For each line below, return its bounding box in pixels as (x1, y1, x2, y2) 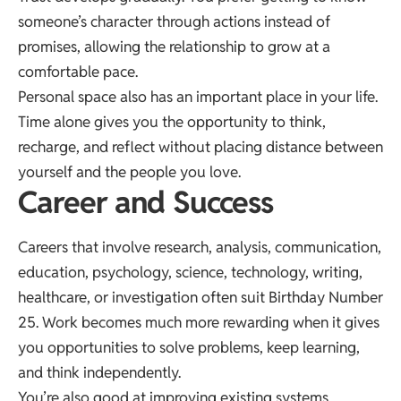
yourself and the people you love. (18, 161, 241, 182)
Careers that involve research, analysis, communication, (18, 237, 381, 258)
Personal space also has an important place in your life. (18, 86, 378, 107)
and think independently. (18, 363, 181, 383)
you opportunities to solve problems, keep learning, (18, 337, 360, 358)
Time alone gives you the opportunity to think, (18, 111, 326, 132)
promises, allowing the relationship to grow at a (18, 36, 330, 56)
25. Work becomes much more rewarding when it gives (18, 312, 380, 333)
